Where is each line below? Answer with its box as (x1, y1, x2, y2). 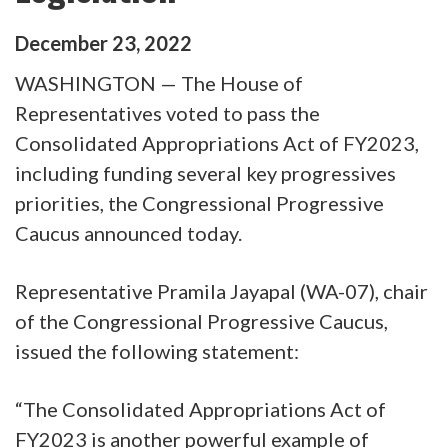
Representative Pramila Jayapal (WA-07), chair (15, 278, 428, 303)
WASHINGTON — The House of (15, 70, 303, 95)
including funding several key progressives (15, 160, 396, 185)
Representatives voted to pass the (15, 100, 320, 125)
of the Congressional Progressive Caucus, (15, 308, 388, 333)
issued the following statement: (15, 338, 299, 363)
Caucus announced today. (15, 220, 242, 245)
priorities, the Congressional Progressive (15, 190, 384, 215)
